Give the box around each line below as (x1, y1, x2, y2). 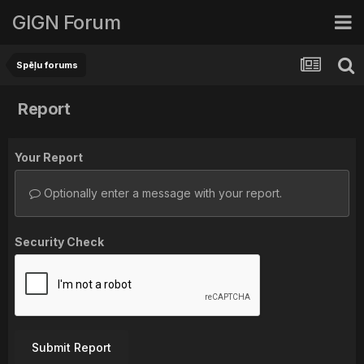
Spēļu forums (16, 59, 78, 71)
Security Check (15, 235, 104, 249)
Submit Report (32, 340, 111, 354)
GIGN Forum (12, 10, 120, 34)
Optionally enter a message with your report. (41, 186, 282, 200)
